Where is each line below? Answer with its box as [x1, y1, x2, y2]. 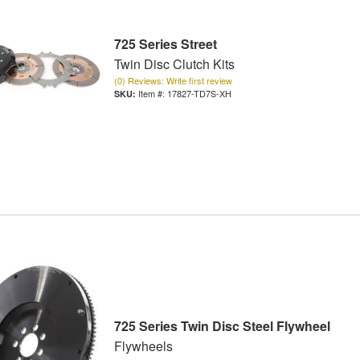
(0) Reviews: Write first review [113, 74, 232, 88]
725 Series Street [113, 35, 217, 54]
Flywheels [113, 337, 173, 356]
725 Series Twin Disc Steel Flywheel [113, 317, 330, 336]
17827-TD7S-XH [166, 87, 231, 100]
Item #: [137, 87, 167, 100]
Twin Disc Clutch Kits [113, 55, 235, 74]
